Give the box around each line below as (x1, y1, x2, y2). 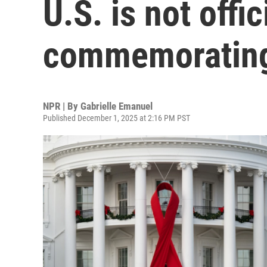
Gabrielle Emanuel (80, 100, 153, 112)
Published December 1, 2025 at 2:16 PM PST (43, 113, 190, 123)
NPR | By (43, 100, 80, 112)
